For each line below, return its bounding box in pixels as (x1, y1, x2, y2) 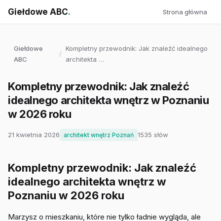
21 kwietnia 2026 (8, 131, 60, 139)
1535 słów (138, 131, 168, 139)
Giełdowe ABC (8, 7, 68, 17)
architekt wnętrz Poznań (64, 131, 134, 139)
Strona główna (163, 8, 207, 16)
